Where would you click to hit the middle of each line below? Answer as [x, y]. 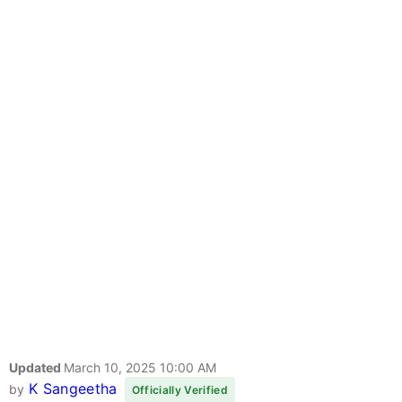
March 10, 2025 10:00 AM [140, 368]
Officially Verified [179, 390]
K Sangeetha [73, 389]
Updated [36, 368]
